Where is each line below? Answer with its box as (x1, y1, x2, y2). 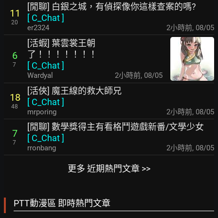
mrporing (27, 108, 56, 117)
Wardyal (27, 71, 53, 80)
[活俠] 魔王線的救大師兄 (27, 86, 122, 96)
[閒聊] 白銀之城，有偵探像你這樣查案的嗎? (27, 1, 196, 12)
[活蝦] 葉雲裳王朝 (27, 38, 95, 49)
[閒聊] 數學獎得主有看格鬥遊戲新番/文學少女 (27, 122, 204, 132)
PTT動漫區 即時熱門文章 (14, 198, 110, 209)
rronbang (27, 144, 56, 153)
